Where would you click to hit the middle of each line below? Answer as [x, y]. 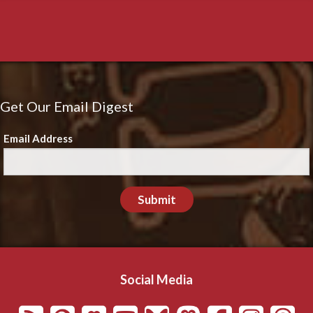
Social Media [156, 279]
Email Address [38, 138]
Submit [156, 199]
